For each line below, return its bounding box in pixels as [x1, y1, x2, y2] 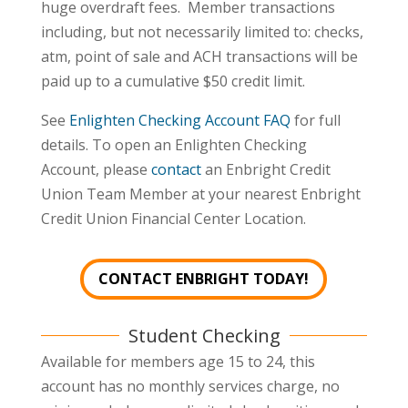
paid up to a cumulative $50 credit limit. [40, 71, 305, 92]
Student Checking [127, 322, 280, 348]
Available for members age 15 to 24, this [40, 351, 315, 372]
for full [290, 110, 341, 131]
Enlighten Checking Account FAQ [68, 110, 291, 131]
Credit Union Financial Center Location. [40, 209, 306, 229]
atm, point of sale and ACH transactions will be [40, 46, 358, 67]
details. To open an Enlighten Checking [40, 135, 307, 156]
